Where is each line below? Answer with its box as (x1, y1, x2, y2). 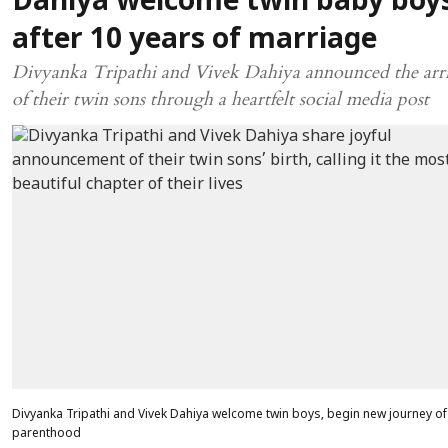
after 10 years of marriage (12, 24, 377, 58)
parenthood (12, 427, 81, 442)
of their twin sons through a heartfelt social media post (12, 87, 429, 112)
